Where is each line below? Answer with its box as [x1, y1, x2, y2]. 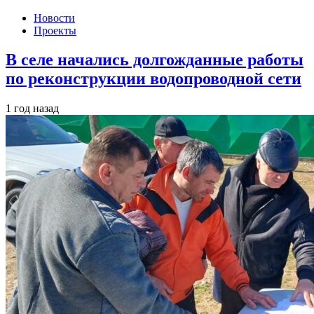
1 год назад [6, 102, 59, 115]
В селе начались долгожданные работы [6, 50, 303, 69]
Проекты [34, 24, 76, 36]
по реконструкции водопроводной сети [6, 69, 301, 88]
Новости [34, 11, 75, 24]
